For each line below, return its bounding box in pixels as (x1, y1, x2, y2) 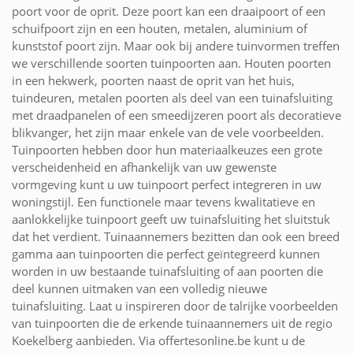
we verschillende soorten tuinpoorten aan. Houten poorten (12, 54, 331, 71)
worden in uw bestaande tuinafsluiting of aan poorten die (12, 262, 323, 279)
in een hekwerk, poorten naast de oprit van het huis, (12, 72, 295, 88)
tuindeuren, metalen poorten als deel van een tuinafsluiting (12, 89, 333, 106)
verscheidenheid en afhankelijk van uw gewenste (12, 158, 277, 175)
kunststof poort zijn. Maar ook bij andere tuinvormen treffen (12, 37, 340, 54)
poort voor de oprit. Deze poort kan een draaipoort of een (12, 2, 325, 19)
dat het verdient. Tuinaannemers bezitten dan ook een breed (12, 228, 340, 244)
